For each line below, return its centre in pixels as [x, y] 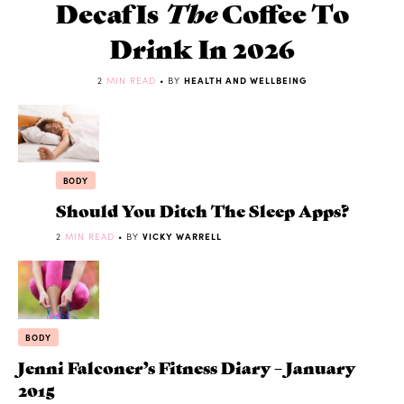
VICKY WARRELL [182, 237]
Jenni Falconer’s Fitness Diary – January [187, 367]
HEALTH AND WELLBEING [245, 80]
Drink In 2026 [202, 47]
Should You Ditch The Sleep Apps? [202, 210]
